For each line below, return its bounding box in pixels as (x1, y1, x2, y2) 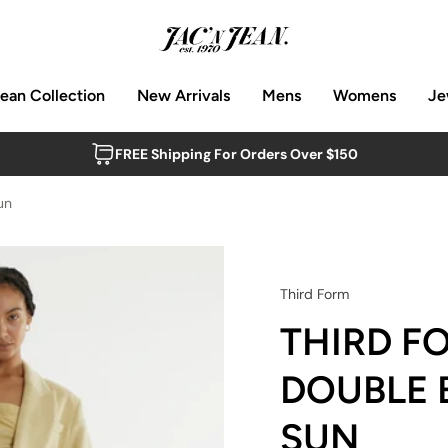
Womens (333, 86, 396, 105)
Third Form (280, 285, 349, 303)
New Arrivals (137, 86, 230, 105)
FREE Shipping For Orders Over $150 (114, 145, 358, 163)
